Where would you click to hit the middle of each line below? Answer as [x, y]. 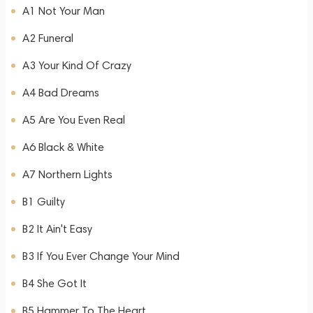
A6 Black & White [63, 147]
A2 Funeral [48, 38]
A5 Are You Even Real [74, 120]
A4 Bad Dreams [61, 93]
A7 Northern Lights [67, 174]
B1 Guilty [44, 202]
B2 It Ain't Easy [57, 229]
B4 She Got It [54, 283]
